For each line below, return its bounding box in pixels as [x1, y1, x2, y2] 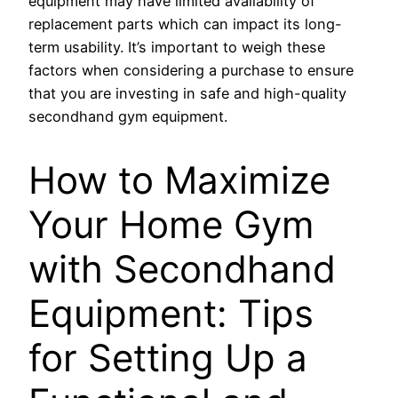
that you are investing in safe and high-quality [28, 84, 346, 102]
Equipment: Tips [28, 291, 314, 337]
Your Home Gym [28, 202, 314, 248]
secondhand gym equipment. [28, 107, 227, 125]
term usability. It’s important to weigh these [28, 37, 325, 56]
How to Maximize [28, 157, 330, 203]
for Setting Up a [28, 335, 307, 381]
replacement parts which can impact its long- [28, 14, 342, 33]
